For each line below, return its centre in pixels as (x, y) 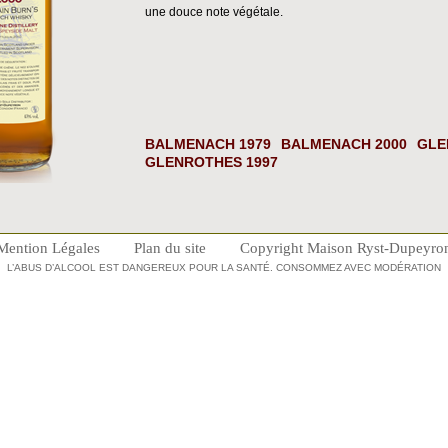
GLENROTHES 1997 (211, 162)
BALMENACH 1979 (208, 144)
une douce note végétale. (214, 12)
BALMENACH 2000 (344, 144)
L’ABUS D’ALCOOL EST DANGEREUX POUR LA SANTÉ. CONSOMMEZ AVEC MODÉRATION (224, 267)
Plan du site (170, 248)
